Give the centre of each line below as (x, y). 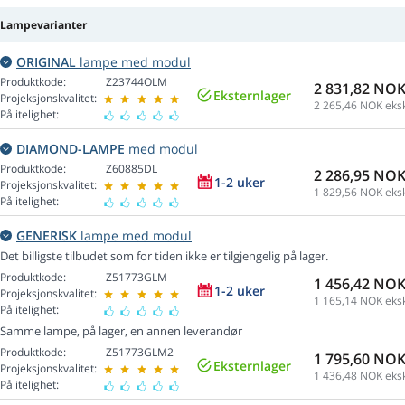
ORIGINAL (46, 62)
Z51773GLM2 (140, 353)
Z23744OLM (137, 82)
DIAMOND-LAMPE (71, 149)
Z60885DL (132, 169)
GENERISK (47, 236)
